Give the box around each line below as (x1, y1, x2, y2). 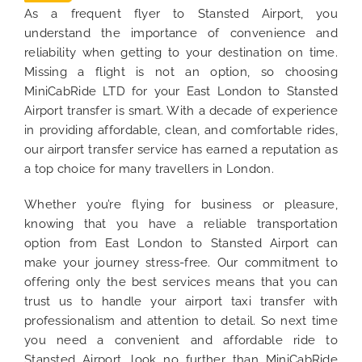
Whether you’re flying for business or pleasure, (23, 197, 339, 213)
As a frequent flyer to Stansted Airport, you (23, 6, 339, 22)
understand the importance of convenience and (23, 26, 339, 41)
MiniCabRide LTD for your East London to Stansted (23, 84, 339, 99)
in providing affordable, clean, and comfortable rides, (23, 123, 339, 138)
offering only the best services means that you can (23, 275, 339, 290)
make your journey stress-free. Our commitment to (23, 255, 339, 271)
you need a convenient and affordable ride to (23, 333, 339, 348)
